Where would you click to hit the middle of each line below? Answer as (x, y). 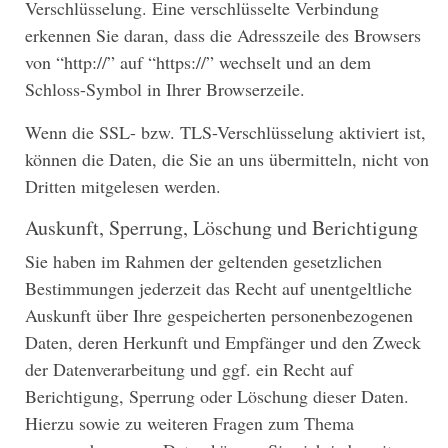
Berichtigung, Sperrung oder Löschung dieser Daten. (217, 396)
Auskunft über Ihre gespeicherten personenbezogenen (219, 315)
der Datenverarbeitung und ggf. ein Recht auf (189, 369)
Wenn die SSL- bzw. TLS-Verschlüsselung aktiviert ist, (225, 132)
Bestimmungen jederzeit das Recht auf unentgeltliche (218, 288)
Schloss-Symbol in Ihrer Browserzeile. (165, 89)
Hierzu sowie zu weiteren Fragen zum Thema (189, 423)
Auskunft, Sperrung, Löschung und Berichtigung (221, 228)
